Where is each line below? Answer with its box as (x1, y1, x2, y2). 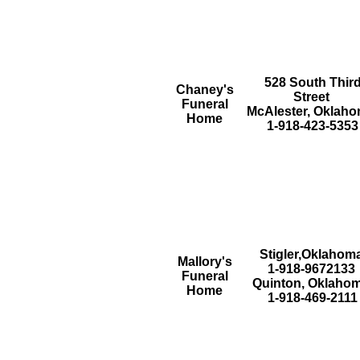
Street (292, 90, 329, 104)
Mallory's (177, 255, 232, 268)
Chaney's (175, 83, 234, 96)
